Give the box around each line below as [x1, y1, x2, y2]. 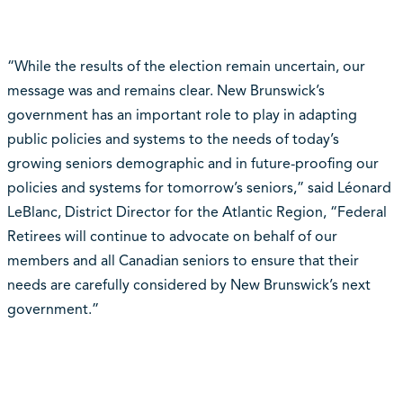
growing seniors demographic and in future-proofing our [6, 155, 379, 174]
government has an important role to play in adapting [6, 106, 357, 125]
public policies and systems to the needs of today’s [6, 130, 339, 149]
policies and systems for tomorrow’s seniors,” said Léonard [6, 179, 391, 198]
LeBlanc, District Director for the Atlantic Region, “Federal [6, 203, 387, 222]
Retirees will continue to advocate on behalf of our [6, 228, 337, 246]
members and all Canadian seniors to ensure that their [6, 252, 359, 271]
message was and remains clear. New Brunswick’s [6, 82, 325, 101]
